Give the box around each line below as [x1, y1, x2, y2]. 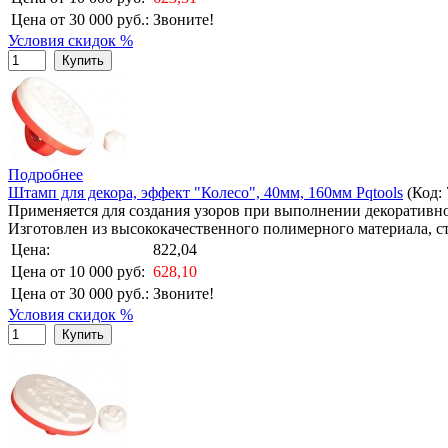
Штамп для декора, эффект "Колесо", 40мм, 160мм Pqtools [8, 183, 403, 201]
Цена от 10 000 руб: [11, 262, 145, 280]
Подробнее [8, 165, 83, 183]
